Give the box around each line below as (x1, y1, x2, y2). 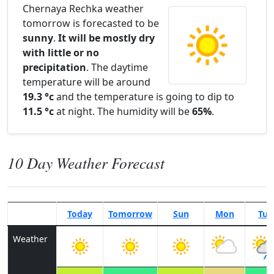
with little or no (23, 46, 99, 59)
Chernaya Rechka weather (23, 2, 144, 15)
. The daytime (86, 61, 148, 74)
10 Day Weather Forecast (7, 152, 165, 173)
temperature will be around (23, 75, 150, 89)
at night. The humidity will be (54, 105, 192, 118)
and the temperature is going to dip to (54, 90, 234, 103)
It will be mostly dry (58, 31, 155, 45)
